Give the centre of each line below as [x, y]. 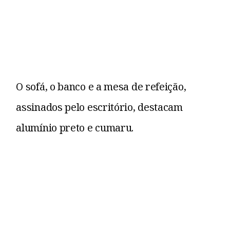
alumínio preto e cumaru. [75, 128]
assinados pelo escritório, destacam [99, 107]
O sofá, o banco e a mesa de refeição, [101, 87]
